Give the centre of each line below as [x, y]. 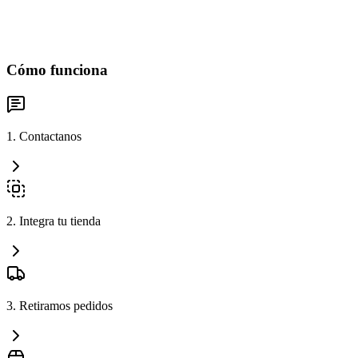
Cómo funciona [57, 70]
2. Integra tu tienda [54, 221]
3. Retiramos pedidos [60, 305]
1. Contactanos [44, 136]
